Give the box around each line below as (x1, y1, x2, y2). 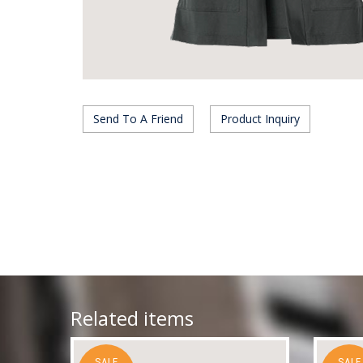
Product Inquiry (220, 111, 300, 126)
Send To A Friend (93, 111, 183, 126)
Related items (70, 305, 194, 331)
